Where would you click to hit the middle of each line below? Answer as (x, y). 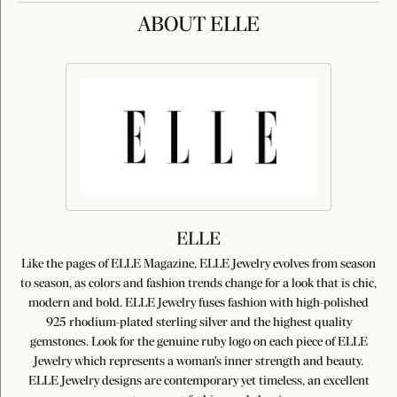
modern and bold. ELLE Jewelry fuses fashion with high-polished (198, 304)
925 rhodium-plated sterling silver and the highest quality (198, 323)
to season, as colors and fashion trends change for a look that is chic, (198, 284)
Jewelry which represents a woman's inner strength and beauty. (198, 362)
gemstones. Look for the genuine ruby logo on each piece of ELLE (198, 343)
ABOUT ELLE (198, 26)
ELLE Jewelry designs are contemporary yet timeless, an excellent (198, 381)
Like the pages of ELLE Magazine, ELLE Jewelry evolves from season (198, 265)
